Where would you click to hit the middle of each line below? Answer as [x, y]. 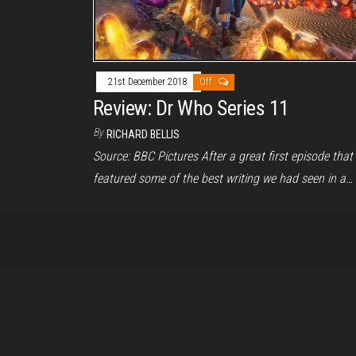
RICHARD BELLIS [143, 134]
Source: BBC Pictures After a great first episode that [223, 156]
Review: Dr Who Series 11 [191, 108]
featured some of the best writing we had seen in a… [223, 178]
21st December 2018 [149, 81]
